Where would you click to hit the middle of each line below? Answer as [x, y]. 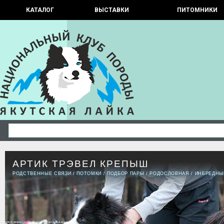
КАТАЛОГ [40, 10]
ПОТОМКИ [89, 173]
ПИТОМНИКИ [197, 10]
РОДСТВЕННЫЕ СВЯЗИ [42, 173]
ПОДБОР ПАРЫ [126, 173]
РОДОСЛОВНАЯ [169, 173]
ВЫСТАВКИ [111, 10]
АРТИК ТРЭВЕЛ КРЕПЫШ [80, 164]
